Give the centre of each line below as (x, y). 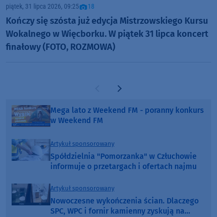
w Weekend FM (77, 120)
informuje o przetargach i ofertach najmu (124, 166)
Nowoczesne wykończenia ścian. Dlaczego (124, 201)
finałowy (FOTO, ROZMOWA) (61, 47)
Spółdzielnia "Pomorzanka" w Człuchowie (124, 156)
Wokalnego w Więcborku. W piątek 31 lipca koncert (107, 34)
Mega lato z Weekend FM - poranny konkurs (127, 110)
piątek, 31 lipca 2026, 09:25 (42, 7)
